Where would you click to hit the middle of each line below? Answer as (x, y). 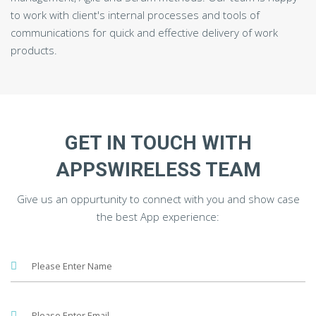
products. (34, 50)
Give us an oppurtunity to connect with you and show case (158, 199)
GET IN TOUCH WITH (158, 143)
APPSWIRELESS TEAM (158, 170)
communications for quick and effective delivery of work (144, 33)
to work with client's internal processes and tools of (135, 15)
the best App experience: (158, 217)
